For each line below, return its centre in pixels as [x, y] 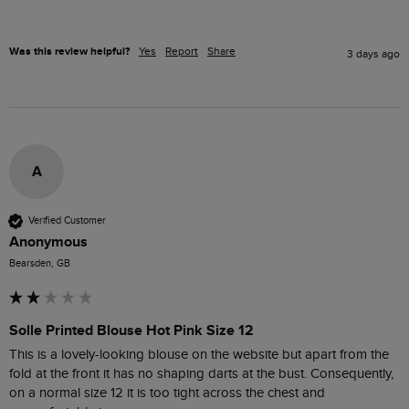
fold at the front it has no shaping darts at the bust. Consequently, [201, 373]
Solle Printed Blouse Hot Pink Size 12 [131, 330]
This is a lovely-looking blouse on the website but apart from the [199, 354]
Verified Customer [67, 221]
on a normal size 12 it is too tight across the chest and [167, 393]
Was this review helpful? [69, 51]
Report [182, 51]
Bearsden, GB [40, 263]
